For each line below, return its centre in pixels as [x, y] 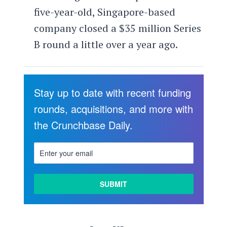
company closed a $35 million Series [117, 28]
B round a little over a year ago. [106, 45]
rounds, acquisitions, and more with [113, 108]
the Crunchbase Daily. [83, 125]
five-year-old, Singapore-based [104, 12]
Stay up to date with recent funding [112, 92]
